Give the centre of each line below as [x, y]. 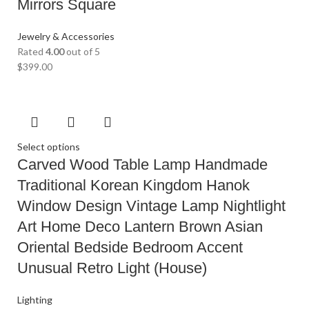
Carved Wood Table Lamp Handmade [142, 165]
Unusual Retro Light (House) [112, 268]
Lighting [35, 300]
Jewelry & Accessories [66, 37]
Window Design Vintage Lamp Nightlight [151, 206]
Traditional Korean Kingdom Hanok [133, 186]
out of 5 [82, 52]
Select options [49, 147]
